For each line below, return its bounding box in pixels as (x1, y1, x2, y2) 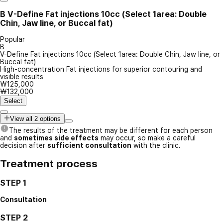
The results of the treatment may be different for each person (9, 126, 213, 134)
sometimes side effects (14, 133, 99, 142)
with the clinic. (131, 141, 181, 149)
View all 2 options (10, 114, 61, 122)
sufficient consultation (47, 141, 131, 149)
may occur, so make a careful (99, 133, 196, 142)
